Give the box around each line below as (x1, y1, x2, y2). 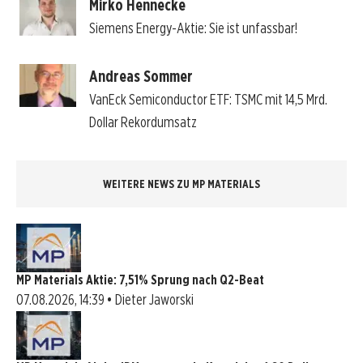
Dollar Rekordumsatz (88, 113, 197, 131)
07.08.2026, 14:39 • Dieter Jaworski (16, 290, 194, 308)
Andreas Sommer (88, 66, 193, 87)
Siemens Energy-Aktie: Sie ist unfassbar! (88, 19, 297, 37)
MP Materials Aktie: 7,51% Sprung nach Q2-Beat (16, 271, 264, 288)
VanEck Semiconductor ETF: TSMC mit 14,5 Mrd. (88, 91, 327, 109)
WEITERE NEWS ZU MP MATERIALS (103, 177, 260, 190)
